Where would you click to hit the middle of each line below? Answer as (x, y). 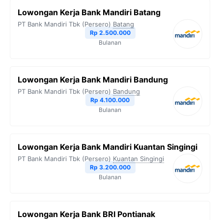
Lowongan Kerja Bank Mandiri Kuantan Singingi (108, 147)
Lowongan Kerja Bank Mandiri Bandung (93, 80)
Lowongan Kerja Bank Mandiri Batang (89, 12)
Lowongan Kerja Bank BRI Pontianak (86, 214)
